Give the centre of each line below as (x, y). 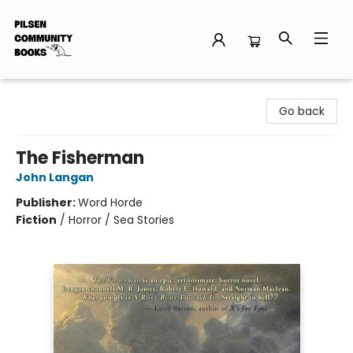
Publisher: (47, 203)
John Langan (55, 177)
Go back (302, 111)
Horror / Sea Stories (121, 220)
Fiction (36, 220)
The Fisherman (80, 158)
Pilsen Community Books (80, 94)
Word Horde (110, 203)
